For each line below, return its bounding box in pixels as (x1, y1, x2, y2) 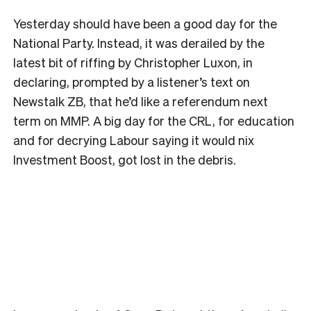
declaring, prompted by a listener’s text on (13, 73, 250, 90)
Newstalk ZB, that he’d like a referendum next (13, 92, 268, 109)
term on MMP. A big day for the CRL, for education (13, 112, 294, 128)
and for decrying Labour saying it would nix (13, 131, 254, 148)
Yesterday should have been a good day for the (13, 15, 277, 31)
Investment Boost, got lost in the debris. (13, 151, 236, 167)
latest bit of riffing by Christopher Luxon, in (13, 53, 253, 70)
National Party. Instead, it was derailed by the (13, 34, 264, 51)
